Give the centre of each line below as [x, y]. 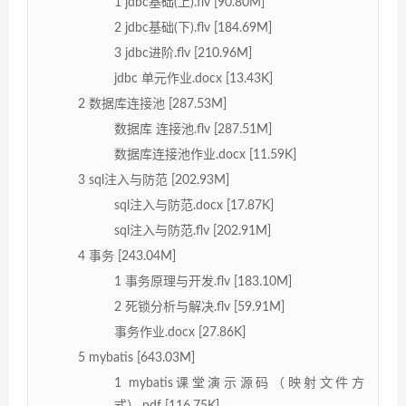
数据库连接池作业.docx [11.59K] [205, 155]
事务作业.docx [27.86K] [180, 332]
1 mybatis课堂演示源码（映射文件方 [239, 383]
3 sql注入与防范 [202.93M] [154, 180]
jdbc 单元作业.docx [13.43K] [193, 78]
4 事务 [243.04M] [127, 256]
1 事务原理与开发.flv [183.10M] [203, 281]
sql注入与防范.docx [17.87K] [194, 205]
